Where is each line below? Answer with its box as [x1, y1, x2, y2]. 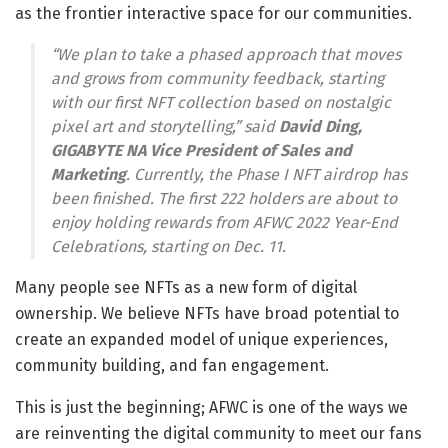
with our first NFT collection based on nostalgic [51, 92, 391, 112]
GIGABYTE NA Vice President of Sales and [51, 140, 352, 160]
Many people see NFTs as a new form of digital [15, 277, 357, 297]
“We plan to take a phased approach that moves [51, 44, 401, 64]
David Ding [279, 116, 358, 136]
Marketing [51, 164, 126, 184]
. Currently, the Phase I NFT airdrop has [126, 164, 407, 184]
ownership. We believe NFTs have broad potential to [15, 303, 399, 323]
